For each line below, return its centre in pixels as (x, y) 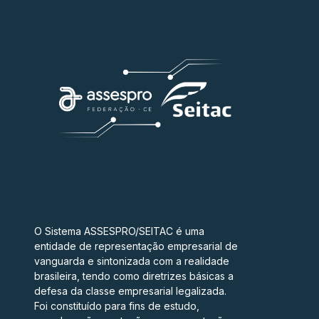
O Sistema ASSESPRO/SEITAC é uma (119, 231)
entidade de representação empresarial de (136, 246)
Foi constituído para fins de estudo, (117, 306)
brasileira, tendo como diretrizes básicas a (134, 276)
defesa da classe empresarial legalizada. (130, 291)
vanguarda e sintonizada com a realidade (132, 261)
